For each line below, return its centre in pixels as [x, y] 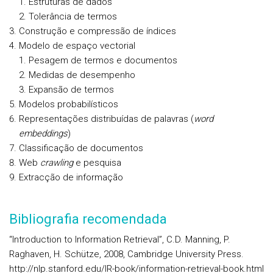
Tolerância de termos [73, 16]
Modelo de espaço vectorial [77, 46]
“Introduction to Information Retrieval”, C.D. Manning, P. [120, 239]
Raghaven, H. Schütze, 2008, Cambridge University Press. [126, 254]
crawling [57, 163]
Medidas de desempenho [82, 75]
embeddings [43, 133]
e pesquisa [97, 163]
